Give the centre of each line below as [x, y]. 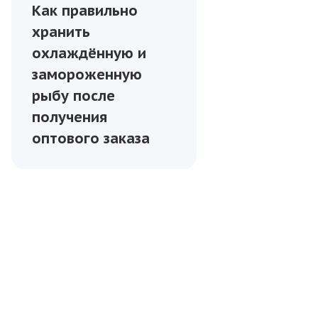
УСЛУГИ [159, 241]
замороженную [87, 74]
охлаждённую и [89, 53]
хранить [61, 32]
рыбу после [73, 95]
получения [70, 117]
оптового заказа [91, 138]
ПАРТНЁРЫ [159, 270]
